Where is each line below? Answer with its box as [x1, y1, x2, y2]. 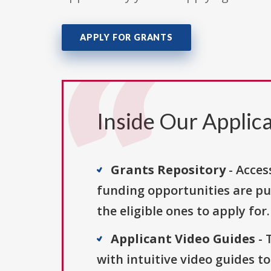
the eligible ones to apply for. [97, 203, 270, 220]
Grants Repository [111, 162, 226, 178]
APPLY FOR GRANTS [80, 32, 173, 43]
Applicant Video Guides [111, 230, 255, 247]
